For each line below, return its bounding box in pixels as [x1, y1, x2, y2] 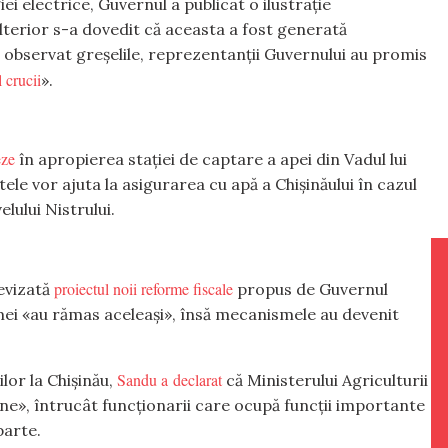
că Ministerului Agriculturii [222, 369, 428, 390]
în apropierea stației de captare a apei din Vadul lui [15, 149, 407, 170]
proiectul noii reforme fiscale [54, 278, 233, 300]
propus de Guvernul [233, 279, 388, 300]
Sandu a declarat [117, 368, 222, 390]
